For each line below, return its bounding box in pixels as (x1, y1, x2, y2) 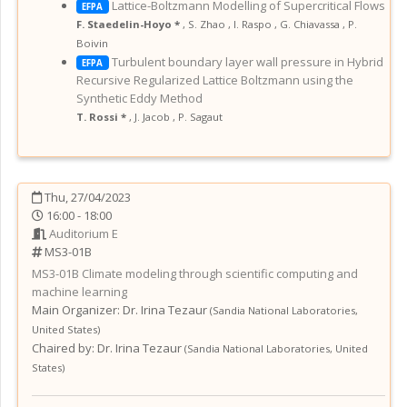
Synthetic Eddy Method (76, 89, 203, 106)
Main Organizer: (32, 301, 120, 318)
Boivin (76, 35, 108, 50)
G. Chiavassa (280, 16, 340, 31)
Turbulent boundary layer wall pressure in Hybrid (111, 53, 383, 70)
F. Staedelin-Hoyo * (76, 16, 183, 31)
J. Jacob (134, 109, 170, 124)
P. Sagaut (178, 109, 223, 124)
